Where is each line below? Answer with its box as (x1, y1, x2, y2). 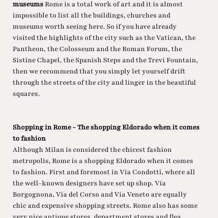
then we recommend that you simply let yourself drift (12, 67, 185, 76)
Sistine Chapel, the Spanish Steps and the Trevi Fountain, (12, 55, 198, 65)
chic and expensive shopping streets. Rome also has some (12, 201, 198, 211)
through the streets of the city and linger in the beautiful (12, 78, 196, 88)
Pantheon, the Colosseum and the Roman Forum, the (12, 44, 182, 54)
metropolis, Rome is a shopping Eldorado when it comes (12, 156, 193, 166)
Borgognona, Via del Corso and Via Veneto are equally (12, 190, 187, 200)
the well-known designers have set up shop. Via (12, 179, 166, 188)
